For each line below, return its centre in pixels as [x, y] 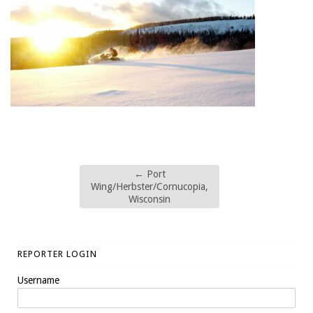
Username [38, 281]
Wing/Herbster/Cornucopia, [150, 187]
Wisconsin [150, 199]
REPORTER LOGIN [57, 254]
